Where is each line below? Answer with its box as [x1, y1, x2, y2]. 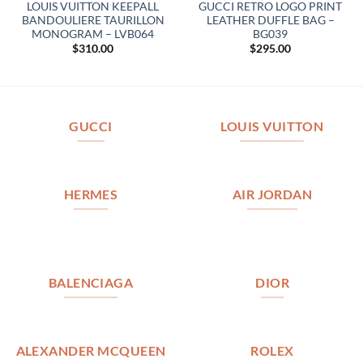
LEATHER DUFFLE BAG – [206, 13, 335, 27]
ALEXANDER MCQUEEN [15, 344, 166, 359]
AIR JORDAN [232, 187, 313, 203]
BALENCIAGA [48, 275, 134, 290]
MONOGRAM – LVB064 [32, 27, 154, 41]
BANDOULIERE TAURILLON [21, 13, 164, 27]
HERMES [63, 187, 118, 203]
